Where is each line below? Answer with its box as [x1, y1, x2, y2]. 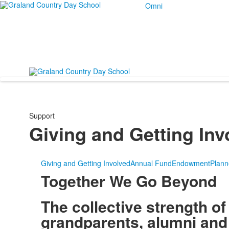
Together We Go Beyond [40, 170, 217, 192]
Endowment [171, 158, 210, 168]
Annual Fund [130, 158, 172, 168]
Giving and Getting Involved [40, 158, 130, 168]
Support [29, 110, 55, 121]
